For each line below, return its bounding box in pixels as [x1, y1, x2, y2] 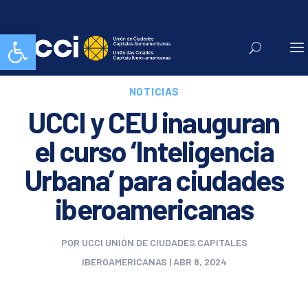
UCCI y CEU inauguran [28, 104, 280, 139]
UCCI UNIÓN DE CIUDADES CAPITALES [81, 236, 247, 248]
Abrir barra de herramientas [6, 27, 135, 54]
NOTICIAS [129, 85, 179, 98]
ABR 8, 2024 [173, 256, 227, 267]
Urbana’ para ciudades [25, 162, 283, 197]
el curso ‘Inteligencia [34, 133, 274, 168]
